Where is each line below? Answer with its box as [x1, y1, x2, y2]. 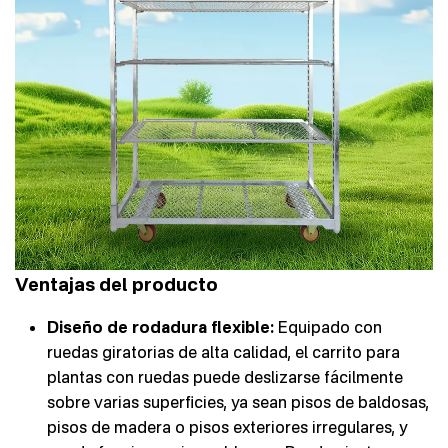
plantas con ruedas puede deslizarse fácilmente [47, 367, 403, 388]
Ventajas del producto [15, 273, 218, 296]
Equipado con [274, 317, 382, 338]
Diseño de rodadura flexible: [47, 317, 274, 338]
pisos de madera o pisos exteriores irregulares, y [47, 417, 407, 438]
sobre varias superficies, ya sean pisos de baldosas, [47, 392, 429, 413]
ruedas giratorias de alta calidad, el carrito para [47, 342, 400, 363]
